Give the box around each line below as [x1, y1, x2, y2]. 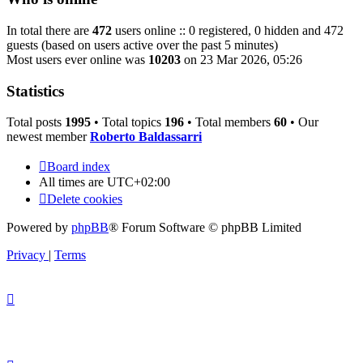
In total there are [6, 23, 92, 37]
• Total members [184, 115, 274, 130]
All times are [39, 175, 107, 190]
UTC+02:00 [107, 175, 170, 190]
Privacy [6, 248, 45, 263]
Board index [47, 160, 110, 174]
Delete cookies [47, 192, 122, 207]
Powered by [6, 220, 71, 235]
